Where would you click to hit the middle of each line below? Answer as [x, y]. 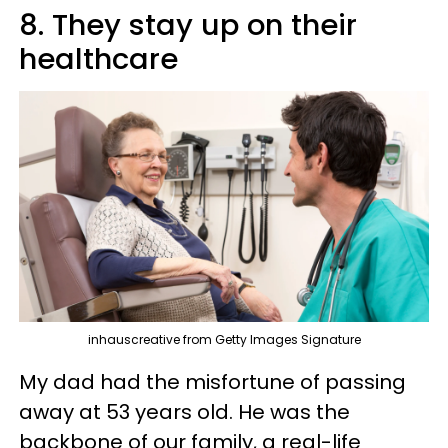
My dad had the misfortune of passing [212, 382]
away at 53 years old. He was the [184, 412]
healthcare [98, 59]
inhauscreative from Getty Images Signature [224, 339]
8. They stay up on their [188, 25]
